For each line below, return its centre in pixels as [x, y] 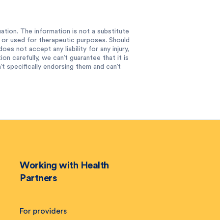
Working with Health [64, 165]
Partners [38, 178]
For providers [43, 211]
